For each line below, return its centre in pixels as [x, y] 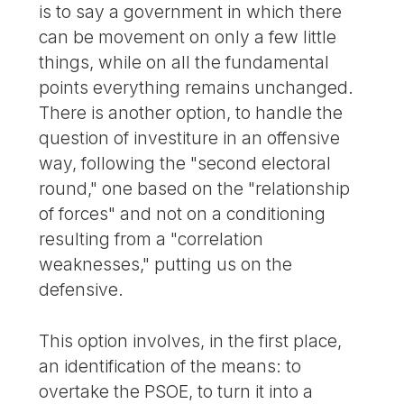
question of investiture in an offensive [190, 138]
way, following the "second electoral [185, 164]
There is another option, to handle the [191, 113]
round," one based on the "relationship [195, 189]
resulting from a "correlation [151, 239]
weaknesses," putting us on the [166, 265]
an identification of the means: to [170, 366]
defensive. [82, 290]
